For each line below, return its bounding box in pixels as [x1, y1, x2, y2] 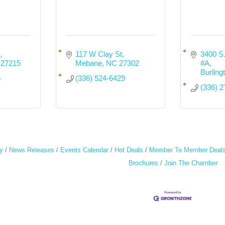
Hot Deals [115, 146, 143, 154]
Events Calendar [60, 146, 108, 154]
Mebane [75, 59, 102, 67]
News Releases [9, 146, 54, 154]
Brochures [128, 159, 158, 167]
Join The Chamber [164, 159, 217, 167]
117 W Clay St [75, 50, 123, 58]
